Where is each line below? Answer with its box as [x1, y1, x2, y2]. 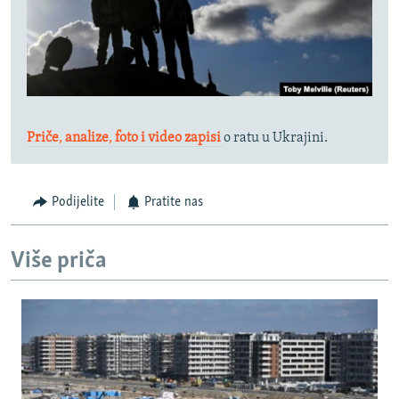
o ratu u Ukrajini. [224, 131, 328, 146]
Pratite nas [144, 195, 203, 210]
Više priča [11, 248, 107, 273]
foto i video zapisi [112, 131, 221, 146]
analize [62, 131, 109, 146]
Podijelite [51, 195, 104, 210]
